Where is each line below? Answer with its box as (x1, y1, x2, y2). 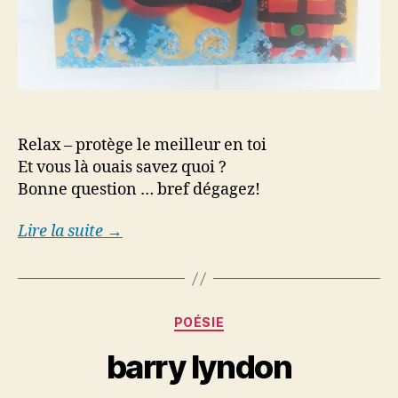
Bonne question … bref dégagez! (18, 179, 260, 200)
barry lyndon (106, 346, 292, 386)
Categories (198, 309, 277, 329)
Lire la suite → (18, 221, 123, 243)
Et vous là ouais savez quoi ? (18, 156, 227, 178)
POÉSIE (173, 314, 225, 330)
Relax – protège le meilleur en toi (18, 134, 267, 155)
